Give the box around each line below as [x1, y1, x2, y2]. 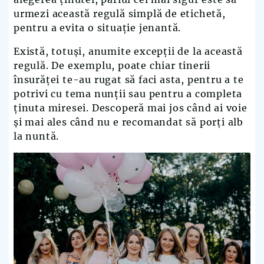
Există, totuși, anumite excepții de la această [14, 45, 243, 57]
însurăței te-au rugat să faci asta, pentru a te [14, 74, 244, 85]
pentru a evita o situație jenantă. [14, 22, 181, 34]
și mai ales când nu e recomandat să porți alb [14, 116, 243, 128]
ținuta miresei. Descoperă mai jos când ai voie [14, 102, 247, 114]
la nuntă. [14, 130, 60, 142]
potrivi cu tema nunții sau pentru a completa [14, 88, 243, 100]
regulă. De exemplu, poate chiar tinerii [14, 60, 211, 71]
